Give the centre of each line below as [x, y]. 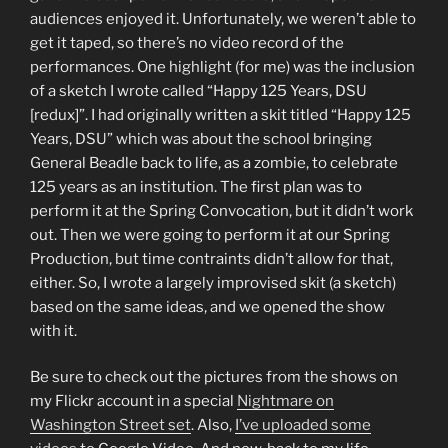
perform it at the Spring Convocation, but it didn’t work [221, 210]
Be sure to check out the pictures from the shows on [214, 377]
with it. [53, 330]
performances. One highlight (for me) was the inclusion [222, 66]
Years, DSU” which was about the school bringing [201, 138]
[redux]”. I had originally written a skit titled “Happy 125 [220, 114]
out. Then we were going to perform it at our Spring [210, 234]
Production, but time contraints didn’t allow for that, [211, 258]
